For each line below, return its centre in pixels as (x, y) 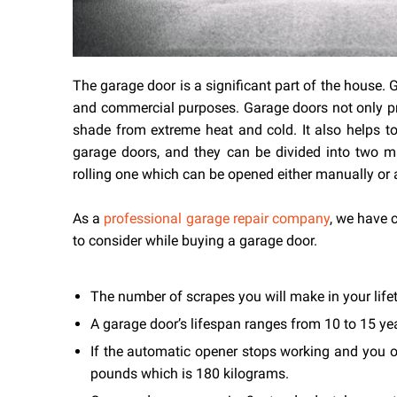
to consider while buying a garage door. (195, 240)
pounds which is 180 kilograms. (190, 373)
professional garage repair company (217, 218)
